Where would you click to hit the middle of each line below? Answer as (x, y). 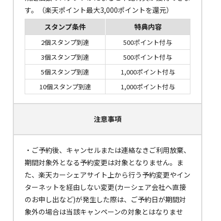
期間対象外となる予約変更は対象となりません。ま (104, 163)
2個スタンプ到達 (65, 42)
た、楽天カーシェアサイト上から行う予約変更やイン (108, 175)
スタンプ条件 (65, 27)
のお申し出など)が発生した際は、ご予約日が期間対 (105, 200)
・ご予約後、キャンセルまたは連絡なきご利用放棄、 (108, 150)
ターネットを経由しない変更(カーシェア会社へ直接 (105, 187)
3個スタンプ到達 (65, 57)
